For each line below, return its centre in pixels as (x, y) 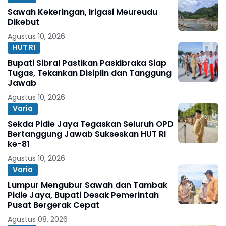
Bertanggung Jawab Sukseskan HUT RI (87, 134)
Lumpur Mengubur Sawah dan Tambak (88, 185)
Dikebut (23, 22)
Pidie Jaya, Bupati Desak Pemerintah (83, 195)
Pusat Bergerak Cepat (53, 205)
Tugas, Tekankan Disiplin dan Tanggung (90, 73)
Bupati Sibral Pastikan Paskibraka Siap (87, 63)
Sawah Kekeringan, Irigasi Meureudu (82, 12)
